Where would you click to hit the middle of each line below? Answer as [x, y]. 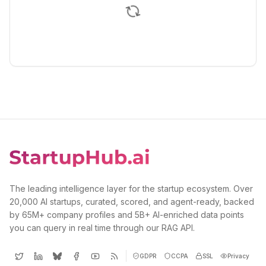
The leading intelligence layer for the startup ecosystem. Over [131, 189]
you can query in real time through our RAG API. [102, 228]
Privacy [238, 256]
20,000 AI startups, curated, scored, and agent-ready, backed [132, 202]
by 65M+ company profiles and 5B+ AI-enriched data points [127, 215]
